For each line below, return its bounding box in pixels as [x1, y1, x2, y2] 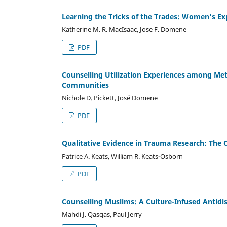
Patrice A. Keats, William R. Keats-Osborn [62, 151, 183, 161]
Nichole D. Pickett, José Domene [62, 93, 158, 102]
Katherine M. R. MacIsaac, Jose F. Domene [62, 24, 186, 34]
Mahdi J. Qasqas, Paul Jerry [62, 209, 142, 219]
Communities [62, 80, 109, 90]
